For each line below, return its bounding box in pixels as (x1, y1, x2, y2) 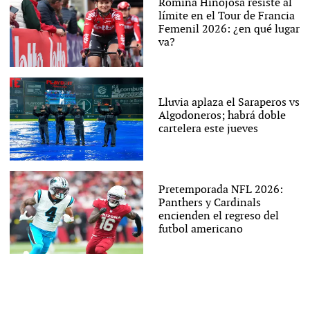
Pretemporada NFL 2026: (158, 183, 283, 197)
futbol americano (158, 222, 243, 236)
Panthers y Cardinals (158, 196, 261, 210)
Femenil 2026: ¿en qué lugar (158, 22, 300, 36)
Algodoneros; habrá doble (158, 109, 286, 123)
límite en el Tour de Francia (158, 9, 295, 23)
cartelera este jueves (158, 122, 258, 136)
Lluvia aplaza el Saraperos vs (158, 96, 300, 110)
